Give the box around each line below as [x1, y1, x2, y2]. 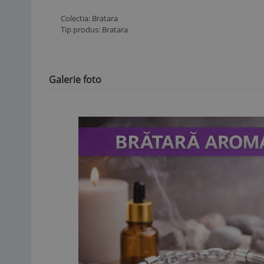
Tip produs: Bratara [60, 24, 128, 35]
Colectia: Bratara [60, 13, 118, 24]
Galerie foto [49, 72, 101, 86]
